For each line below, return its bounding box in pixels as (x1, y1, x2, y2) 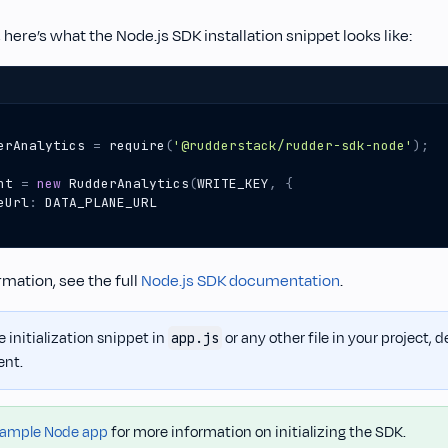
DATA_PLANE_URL (45, 194, 157, 212)
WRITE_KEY (197, 175, 269, 193)
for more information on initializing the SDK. (108, 422, 406, 444)
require (109, 137, 165, 155)
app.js (171, 329, 219, 348)
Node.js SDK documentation (141, 270, 340, 293)
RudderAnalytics (69, 175, 189, 193)
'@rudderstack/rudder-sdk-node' (173, 137, 413, 155)
